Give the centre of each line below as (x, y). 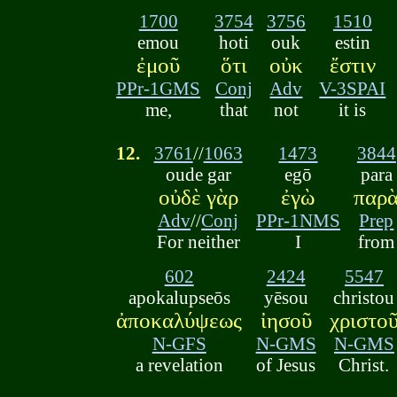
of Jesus (286, 364)
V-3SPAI (353, 89)
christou (364, 297)
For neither (198, 241)
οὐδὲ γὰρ (198, 197)
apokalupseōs (179, 297)
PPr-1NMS (298, 220)
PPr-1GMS (159, 89)
